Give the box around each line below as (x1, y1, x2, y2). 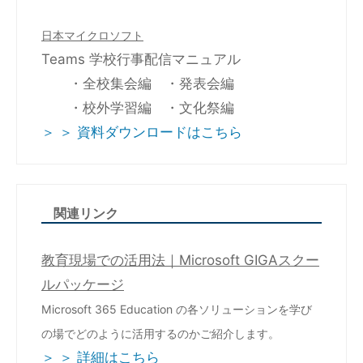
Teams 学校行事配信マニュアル (41, 51, 241, 67)
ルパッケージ (41, 276, 124, 293)
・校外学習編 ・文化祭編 (41, 100, 234, 116)
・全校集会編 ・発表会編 (41, 75, 234, 92)
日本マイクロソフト (41, 28, 143, 42)
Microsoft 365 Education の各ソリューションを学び (41, 302, 312, 316)
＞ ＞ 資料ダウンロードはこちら (41, 124, 242, 140)
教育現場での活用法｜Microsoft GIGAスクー (41, 252, 319, 268)
